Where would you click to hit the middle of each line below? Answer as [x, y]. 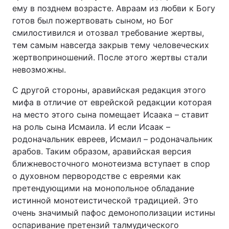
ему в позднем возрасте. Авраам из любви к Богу [114, 8]
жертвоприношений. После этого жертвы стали [110, 57]
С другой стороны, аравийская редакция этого [109, 90]
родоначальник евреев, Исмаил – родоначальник [112, 139]
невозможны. [39, 70]
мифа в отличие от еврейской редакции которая [112, 102]
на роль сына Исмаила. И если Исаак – [91, 127]
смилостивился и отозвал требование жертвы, [108, 33]
